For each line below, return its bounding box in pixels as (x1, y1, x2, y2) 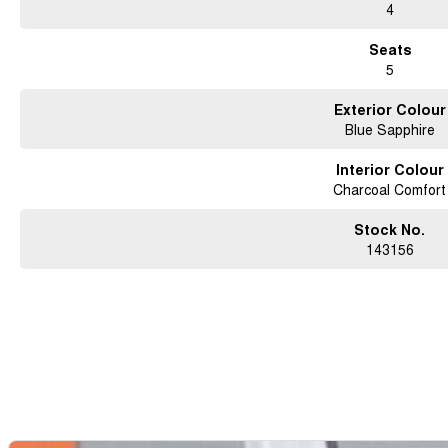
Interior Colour (335, 159, 444, 180)
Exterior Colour (333, 99, 446, 120)
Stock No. (354, 219, 426, 240)
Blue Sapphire (344, 119, 435, 140)
